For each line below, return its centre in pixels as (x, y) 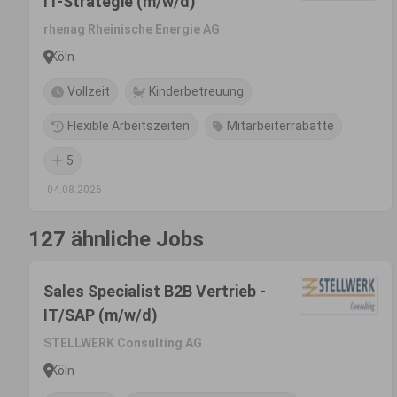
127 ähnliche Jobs (116, 239)
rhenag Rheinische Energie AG (132, 29)
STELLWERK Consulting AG (123, 343)
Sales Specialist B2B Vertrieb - (155, 291)
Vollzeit (89, 91)
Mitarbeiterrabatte (280, 126)
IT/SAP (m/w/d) (101, 315)
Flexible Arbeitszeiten (128, 126)
